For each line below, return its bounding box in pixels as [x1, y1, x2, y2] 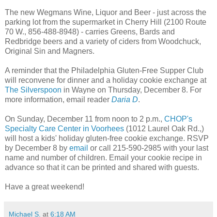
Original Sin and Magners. [5, 46, 94, 55]
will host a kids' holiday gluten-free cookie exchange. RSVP [5, 134, 209, 142]
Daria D [111, 95, 138, 104]
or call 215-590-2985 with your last [88, 143, 208, 152]
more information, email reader [5, 95, 111, 104]
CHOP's [164, 114, 192, 123]
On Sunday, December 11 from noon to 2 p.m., [5, 114, 164, 123]
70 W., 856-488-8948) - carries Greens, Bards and [5, 27, 175, 36]
